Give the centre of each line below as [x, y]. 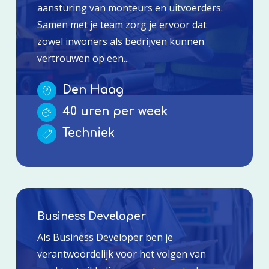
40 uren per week [113, 111]
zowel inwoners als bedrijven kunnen [120, 41]
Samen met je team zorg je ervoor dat [122, 24]
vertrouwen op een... [83, 58]
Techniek [86, 133]
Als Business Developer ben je [105, 237]
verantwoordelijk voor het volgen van [121, 254]
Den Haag [91, 89]
